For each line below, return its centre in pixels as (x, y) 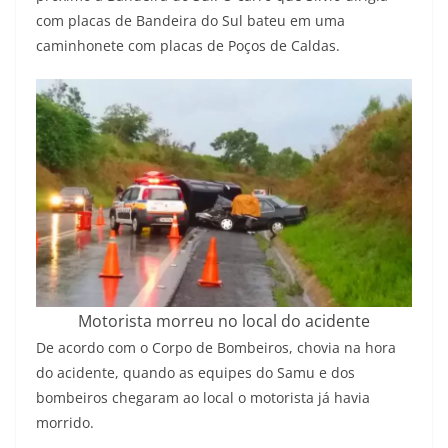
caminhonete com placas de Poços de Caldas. (188, 46)
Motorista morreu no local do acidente (224, 321)
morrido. (65, 423)
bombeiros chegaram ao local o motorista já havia (203, 398)
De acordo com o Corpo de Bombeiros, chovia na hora (216, 348)
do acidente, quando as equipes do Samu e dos (195, 373)
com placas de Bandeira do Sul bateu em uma (190, 21)
